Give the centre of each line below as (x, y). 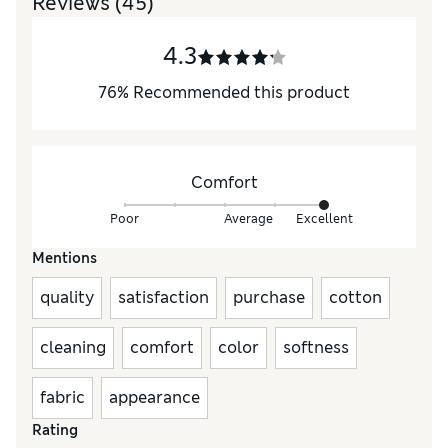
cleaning (73, 348)
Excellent (324, 218)
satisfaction (163, 298)
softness (316, 348)
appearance (154, 398)
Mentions (64, 258)
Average (248, 218)
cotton (355, 298)
